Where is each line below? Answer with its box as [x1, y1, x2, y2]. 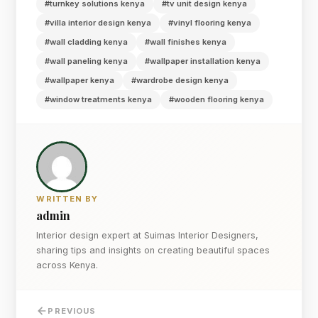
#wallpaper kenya [45, 75, 115, 85]
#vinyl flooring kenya [168, 17, 252, 28]
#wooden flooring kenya [169, 94, 265, 104]
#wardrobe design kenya [131, 75, 229, 85]
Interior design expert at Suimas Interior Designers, [36, 229, 259, 241]
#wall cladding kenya [45, 36, 128, 47]
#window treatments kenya [45, 94, 153, 104]
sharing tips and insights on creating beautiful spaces [36, 244, 270, 256]
